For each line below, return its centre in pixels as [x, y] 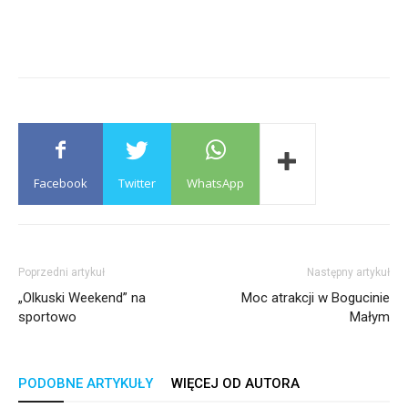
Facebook [61, 183]
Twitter [137, 183]
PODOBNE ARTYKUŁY [86, 383]
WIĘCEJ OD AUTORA [235, 383]
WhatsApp [215, 183]
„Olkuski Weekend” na [82, 298]
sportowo [47, 317]
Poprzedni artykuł [61, 272]
